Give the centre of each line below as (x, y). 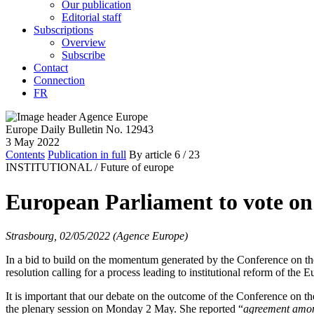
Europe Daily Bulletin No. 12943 (80, 130)
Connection (59, 81)
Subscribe (83, 55)
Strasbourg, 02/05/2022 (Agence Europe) (97, 236)
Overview (84, 43)
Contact (51, 68)
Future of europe (137, 168)
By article (150, 155)
